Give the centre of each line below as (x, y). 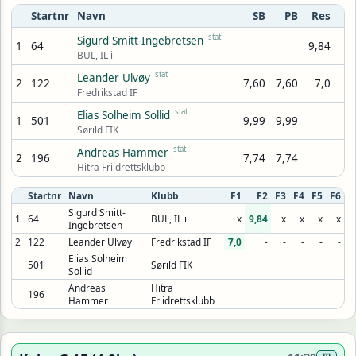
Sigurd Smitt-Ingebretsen (140, 40)
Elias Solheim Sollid (123, 115)
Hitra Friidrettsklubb (121, 166)
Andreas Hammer (122, 152)
